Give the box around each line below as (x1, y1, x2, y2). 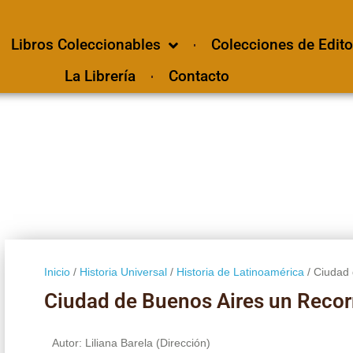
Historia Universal (79, 265, 167, 278)
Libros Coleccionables (10, 35, 161, 54)
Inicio (43, 265, 70, 278)
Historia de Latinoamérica (176, 265, 304, 278)
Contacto (168, 67, 229, 85)
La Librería (64, 67, 136, 85)
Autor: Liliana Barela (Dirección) (51, 336, 210, 349)
